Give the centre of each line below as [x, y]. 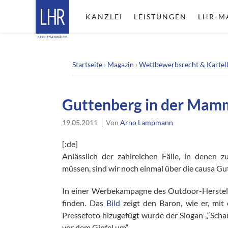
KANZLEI [104, 16]
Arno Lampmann [147, 122]
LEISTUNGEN [160, 16]
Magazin [121, 64]
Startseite [87, 64]
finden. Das [84, 203]
